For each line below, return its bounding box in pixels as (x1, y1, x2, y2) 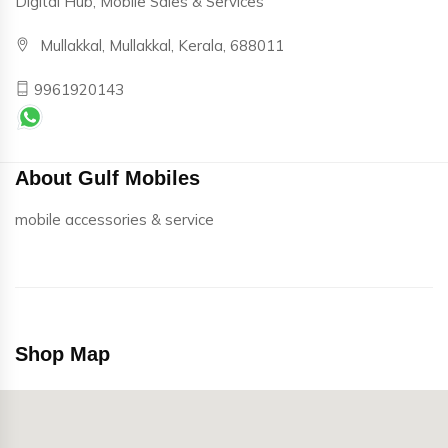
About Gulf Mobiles (15, 167, 200, 190)
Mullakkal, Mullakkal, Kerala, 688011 (40, 36, 284, 56)
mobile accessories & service (15, 210, 214, 230)
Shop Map (15, 343, 110, 366)
